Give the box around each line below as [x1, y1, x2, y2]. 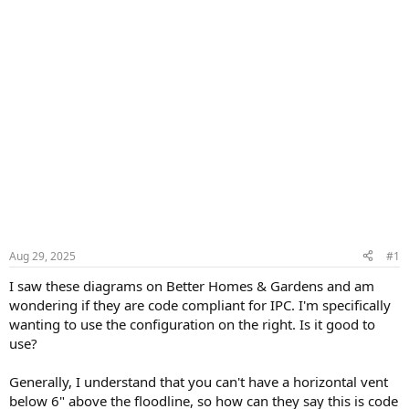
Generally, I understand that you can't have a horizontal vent [9, 372, 388, 391]
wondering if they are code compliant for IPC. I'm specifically [9, 295, 391, 314]
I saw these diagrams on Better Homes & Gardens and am [9, 276, 374, 295]
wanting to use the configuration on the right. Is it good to [9, 314, 375, 333]
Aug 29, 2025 [9, 247, 76, 264]
